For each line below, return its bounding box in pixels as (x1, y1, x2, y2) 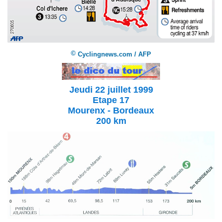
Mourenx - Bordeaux (68, 106, 154, 116)
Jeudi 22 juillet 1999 (69, 85, 153, 95)
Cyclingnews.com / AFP (78, 51, 151, 58)
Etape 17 (93, 95, 129, 106)
